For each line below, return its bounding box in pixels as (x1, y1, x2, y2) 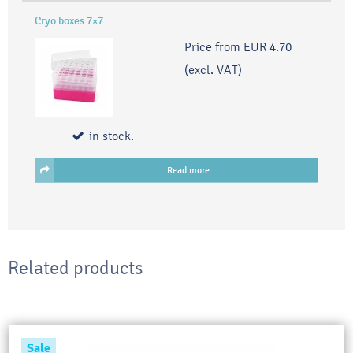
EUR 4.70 (243, 39, 292, 55)
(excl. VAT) (184, 62, 242, 78)
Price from (184, 39, 240, 55)
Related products (8, 257, 143, 280)
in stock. (88, 128, 134, 144)
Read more (167, 165, 210, 176)
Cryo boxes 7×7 (35, 13, 103, 28)
